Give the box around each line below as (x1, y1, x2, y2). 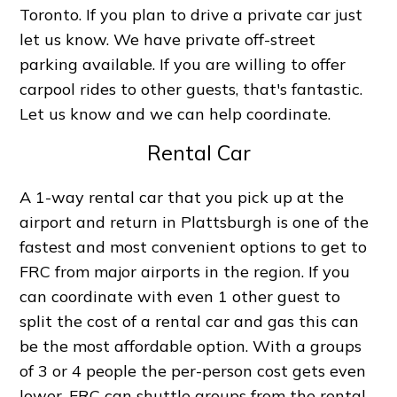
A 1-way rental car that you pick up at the (19, 186, 345, 207)
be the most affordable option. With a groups (19, 335, 362, 356)
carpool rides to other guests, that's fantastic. (19, 78, 363, 99)
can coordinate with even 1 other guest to (19, 285, 341, 307)
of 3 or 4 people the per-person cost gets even (19, 360, 367, 381)
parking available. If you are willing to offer (19, 53, 346, 74)
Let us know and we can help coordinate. (19, 103, 331, 124)
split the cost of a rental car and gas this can (19, 310, 360, 331)
